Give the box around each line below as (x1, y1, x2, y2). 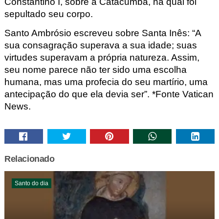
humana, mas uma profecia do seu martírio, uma (4, 77, 208, 88)
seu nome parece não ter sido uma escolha (4, 65, 187, 75)
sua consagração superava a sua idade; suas (4, 40, 197, 51)
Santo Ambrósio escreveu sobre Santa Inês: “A (4, 28, 201, 39)
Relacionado (4, 154, 55, 164)
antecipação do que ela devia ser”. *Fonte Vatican (4, 89, 214, 100)
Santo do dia (14, 180, 48, 187)
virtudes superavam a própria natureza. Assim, (4, 52, 199, 63)
